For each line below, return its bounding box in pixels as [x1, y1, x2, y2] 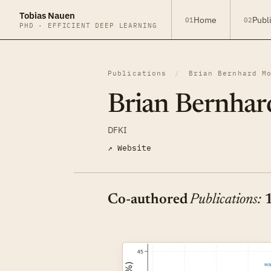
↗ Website [108, 143, 151, 153]
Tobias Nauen [19, 10, 76, 21]
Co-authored [108, 192, 191, 207]
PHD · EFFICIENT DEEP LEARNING [19, 21, 157, 30]
